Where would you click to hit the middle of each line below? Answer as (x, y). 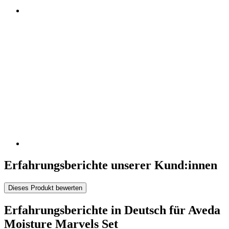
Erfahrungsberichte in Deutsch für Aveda (112, 210)
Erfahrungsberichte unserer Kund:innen (111, 165)
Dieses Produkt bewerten (45, 188)
